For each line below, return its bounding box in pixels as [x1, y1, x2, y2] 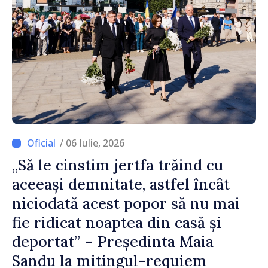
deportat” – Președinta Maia [12, 232, 214, 251]
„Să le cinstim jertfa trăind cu [12, 156, 223, 175]
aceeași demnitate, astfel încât [12, 175, 230, 194]
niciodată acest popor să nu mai [12, 194, 240, 213]
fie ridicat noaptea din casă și [12, 213, 221, 232]
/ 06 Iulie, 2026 [60, 136, 124, 150]
